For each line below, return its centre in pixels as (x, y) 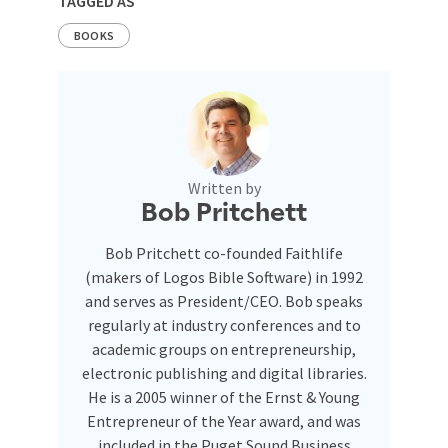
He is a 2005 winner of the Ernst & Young (224, 397)
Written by (224, 188)
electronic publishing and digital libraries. (224, 373)
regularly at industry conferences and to (224, 325)
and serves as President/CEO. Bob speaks (224, 301)
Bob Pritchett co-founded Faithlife (224, 253)
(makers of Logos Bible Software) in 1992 (224, 277)
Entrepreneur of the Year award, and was (224, 421)
